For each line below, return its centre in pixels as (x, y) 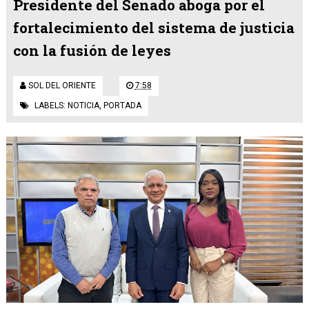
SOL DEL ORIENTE (62, 85)
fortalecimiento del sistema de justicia (153, 27)
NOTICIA (83, 105)
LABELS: (51, 105)
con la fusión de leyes (92, 50)
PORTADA (122, 105)
